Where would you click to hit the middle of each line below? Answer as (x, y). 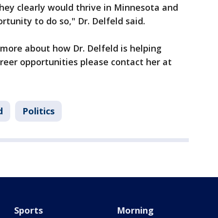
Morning (135, 210)
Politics (38, 111)
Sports (29, 210)
